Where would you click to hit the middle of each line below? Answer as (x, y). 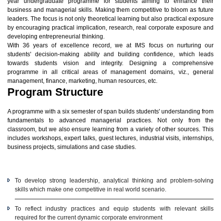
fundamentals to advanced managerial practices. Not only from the (110, 120)
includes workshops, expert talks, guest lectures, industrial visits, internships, (110, 138)
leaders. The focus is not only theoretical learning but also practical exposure (110, 19)
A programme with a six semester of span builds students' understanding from (110, 111)
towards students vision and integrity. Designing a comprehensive (110, 63)
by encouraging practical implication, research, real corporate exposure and (110, 28)
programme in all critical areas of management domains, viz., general (110, 72)
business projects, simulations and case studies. (72, 147)
